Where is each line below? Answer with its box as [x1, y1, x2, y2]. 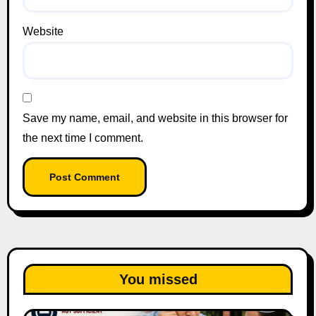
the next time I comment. [22, 131, 143, 144]
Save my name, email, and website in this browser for [22, 111, 288, 124]
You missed [119, 271, 197, 287]
